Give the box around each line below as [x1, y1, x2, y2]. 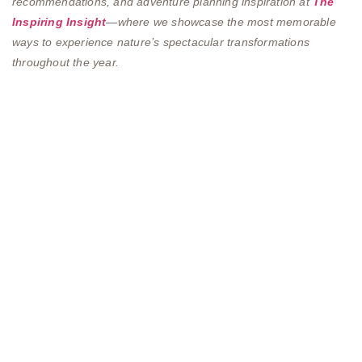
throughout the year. [12, 55, 119, 69]
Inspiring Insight [12, 15, 107, 28]
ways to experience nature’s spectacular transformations [12, 35, 310, 48]
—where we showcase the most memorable [106, 15, 336, 28]
